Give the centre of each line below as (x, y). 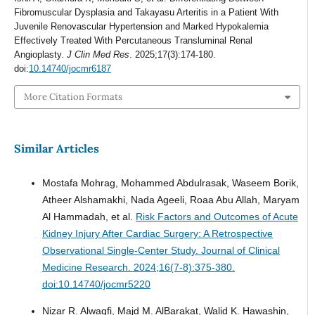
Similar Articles (56, 149)
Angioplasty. (40, 54)
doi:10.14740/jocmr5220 (96, 284)
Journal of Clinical (240, 251)
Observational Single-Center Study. (121, 251)
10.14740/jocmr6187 (70, 68)
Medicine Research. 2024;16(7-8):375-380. (138, 268)
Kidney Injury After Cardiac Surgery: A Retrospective (157, 234)
